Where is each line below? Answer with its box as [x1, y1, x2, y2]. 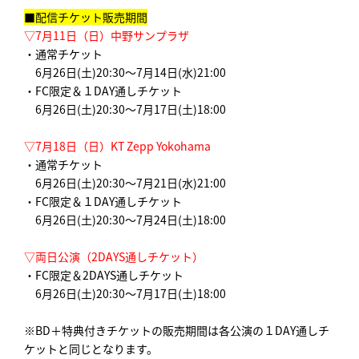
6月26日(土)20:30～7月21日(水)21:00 [24, 174, 226, 191]
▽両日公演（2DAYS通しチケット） [24, 248, 204, 264]
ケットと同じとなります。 [24, 340, 158, 357]
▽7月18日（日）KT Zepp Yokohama [24, 137, 211, 154]
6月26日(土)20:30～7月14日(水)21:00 [24, 63, 226, 80]
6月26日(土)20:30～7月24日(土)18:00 [24, 211, 226, 228]
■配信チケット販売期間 [24, 8, 147, 25]
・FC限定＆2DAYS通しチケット [24, 266, 184, 283]
